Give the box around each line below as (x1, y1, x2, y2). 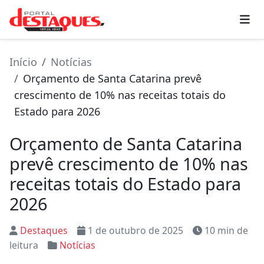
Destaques (20, 224, 68, 237)
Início (9, 55, 37, 69)
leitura (9, 239, 38, 252)
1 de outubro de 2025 (88, 224, 183, 237)
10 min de (204, 224, 248, 237)
